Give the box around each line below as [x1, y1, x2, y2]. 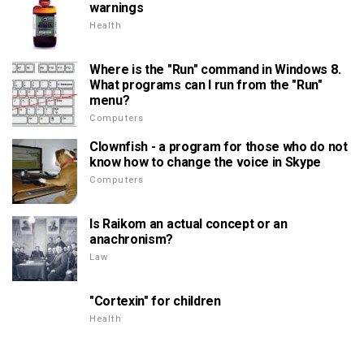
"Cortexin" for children [89, 292, 221, 309]
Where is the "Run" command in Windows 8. [89, 61, 341, 77]
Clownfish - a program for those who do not [89, 138, 348, 154]
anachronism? [89, 231, 174, 247]
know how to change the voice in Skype [89, 154, 322, 170]
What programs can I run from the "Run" [89, 76, 323, 93]
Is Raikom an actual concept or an [89, 215, 288, 232]
